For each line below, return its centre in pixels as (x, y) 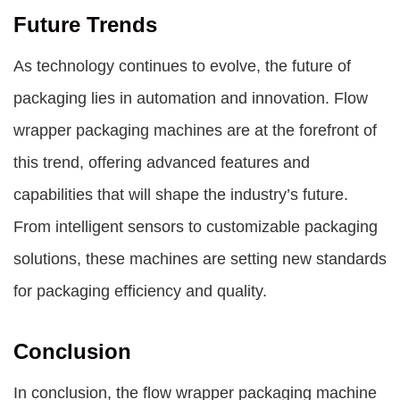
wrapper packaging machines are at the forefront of (195, 130)
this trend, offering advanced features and (162, 162)
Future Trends (85, 25)
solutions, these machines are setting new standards (200, 259)
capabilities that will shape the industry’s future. (181, 195)
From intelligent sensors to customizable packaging (196, 227)
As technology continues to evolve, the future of (182, 66)
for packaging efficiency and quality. (140, 291)
